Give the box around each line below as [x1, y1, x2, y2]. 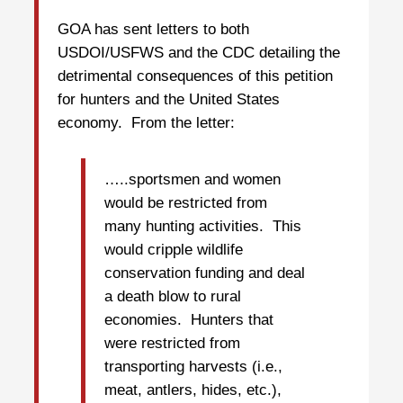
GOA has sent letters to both [58, 21, 249, 39]
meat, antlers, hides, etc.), [104, 381, 282, 399]
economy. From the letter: [58, 114, 235, 132]
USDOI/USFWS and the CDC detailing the [58, 44, 340, 62]
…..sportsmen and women [104, 170, 281, 188]
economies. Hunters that [104, 310, 273, 328]
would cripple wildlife [104, 240, 243, 258]
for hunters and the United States [58, 91, 280, 109]
